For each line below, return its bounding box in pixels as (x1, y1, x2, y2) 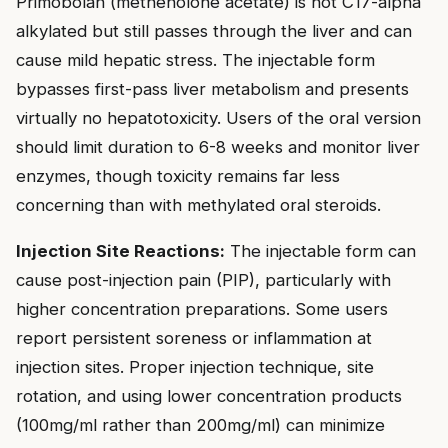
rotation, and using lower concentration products (16, 386, 402, 407)
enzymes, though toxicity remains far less (16, 166, 340, 187)
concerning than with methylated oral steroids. (16, 195, 381, 216)
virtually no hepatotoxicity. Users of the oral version (16, 108, 421, 129)
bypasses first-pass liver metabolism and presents (16, 79, 409, 100)
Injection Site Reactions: (16, 241, 225, 262)
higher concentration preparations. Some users (16, 299, 388, 320)
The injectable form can (225, 241, 416, 262)
